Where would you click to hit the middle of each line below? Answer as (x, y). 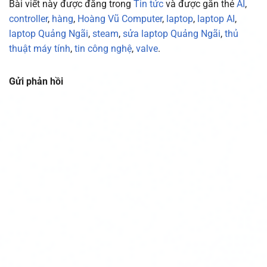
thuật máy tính (40, 49)
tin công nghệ (103, 49)
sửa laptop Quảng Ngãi (172, 34)
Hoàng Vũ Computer (120, 19)
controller (28, 19)
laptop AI (216, 19)
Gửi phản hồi (36, 82)
